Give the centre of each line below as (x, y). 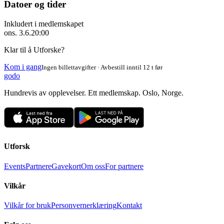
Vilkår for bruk (27, 205)
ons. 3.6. (17, 33)
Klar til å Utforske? (34, 50)
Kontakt (129, 205)
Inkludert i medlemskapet (44, 24)
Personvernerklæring (84, 205)
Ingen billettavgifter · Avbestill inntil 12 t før (102, 67)
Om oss (93, 166)
